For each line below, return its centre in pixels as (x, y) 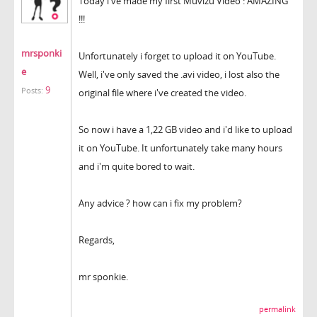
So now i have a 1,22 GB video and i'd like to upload (185, 129)
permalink (277, 309)
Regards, (97, 240)
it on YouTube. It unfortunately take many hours (180, 148)
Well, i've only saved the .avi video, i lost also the (179, 74)
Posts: (32, 90)
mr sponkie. (103, 276)
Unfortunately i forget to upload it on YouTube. (177, 56)
